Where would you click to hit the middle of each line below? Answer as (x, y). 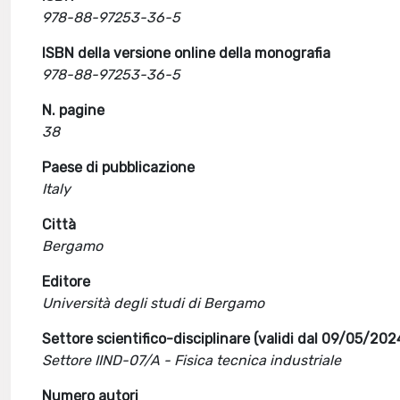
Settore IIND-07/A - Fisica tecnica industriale (192, 360)
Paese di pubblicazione (119, 167)
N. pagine (74, 110)
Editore (67, 282)
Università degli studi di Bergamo (154, 303)
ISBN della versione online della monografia (187, 53)
